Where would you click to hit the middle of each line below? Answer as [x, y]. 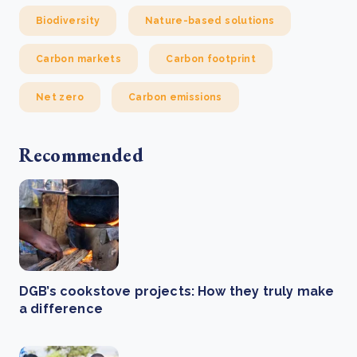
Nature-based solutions [210, 21]
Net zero [60, 97]
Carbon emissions [175, 97]
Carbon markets [79, 59]
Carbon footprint [211, 59]
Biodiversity [68, 21]
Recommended [81, 155]
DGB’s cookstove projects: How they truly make [177, 291]
